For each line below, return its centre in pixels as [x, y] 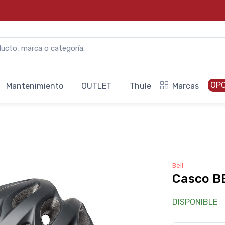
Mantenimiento [35, 86]
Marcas [186, 86]
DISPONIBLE [195, 202]
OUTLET [96, 86]
